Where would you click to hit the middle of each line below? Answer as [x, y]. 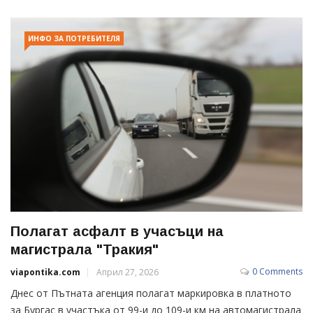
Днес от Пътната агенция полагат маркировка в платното [151, 293]
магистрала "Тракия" [85, 249]
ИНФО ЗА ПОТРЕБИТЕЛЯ [74, 38]
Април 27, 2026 [128, 272]
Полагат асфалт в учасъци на [117, 231]
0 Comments [277, 271]
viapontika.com [45, 272]
